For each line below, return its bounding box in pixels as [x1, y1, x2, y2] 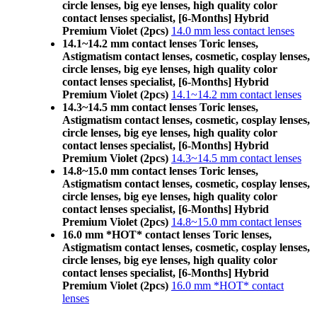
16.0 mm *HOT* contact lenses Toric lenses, [62, 229, 272, 241]
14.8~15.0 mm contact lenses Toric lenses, [62, 165, 258, 177]
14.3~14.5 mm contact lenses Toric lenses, [62, 101, 258, 113]
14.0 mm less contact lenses [171, 25, 294, 37]
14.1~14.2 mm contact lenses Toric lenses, [62, 38, 258, 50]
